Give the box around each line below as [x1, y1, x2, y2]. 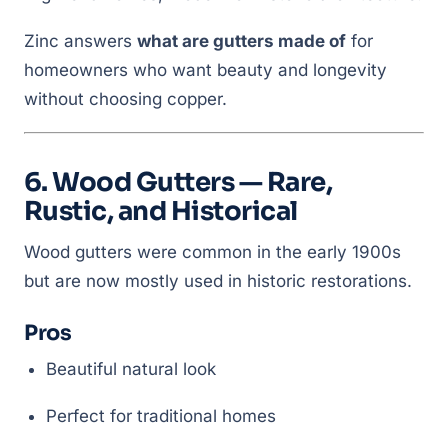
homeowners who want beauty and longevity [24, 60, 387, 80]
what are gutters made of [137, 31, 346, 51]
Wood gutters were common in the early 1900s [24, 242, 401, 262]
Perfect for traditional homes [46, 406, 276, 426]
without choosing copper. [24, 89, 227, 109]
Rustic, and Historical [24, 195, 298, 228]
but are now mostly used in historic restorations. [24, 271, 412, 291]
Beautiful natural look [46, 359, 216, 379]
